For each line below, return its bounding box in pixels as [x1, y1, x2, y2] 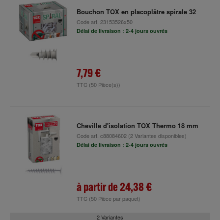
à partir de [76, 179, 120, 194]
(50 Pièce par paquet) [88, 194, 140, 202]
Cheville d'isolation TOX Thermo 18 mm [76, 121, 198, 130]
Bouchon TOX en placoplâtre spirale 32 [76, 7, 196, 16]
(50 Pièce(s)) [88, 81, 120, 88]
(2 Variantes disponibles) [126, 132, 187, 139]
